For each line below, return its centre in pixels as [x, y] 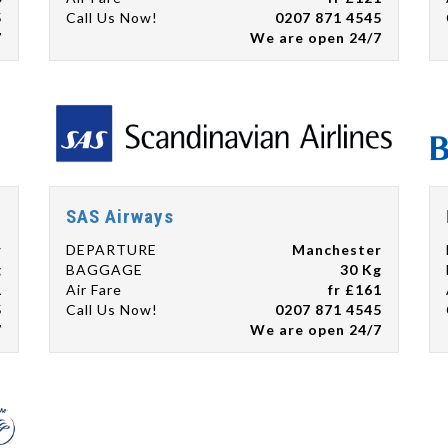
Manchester [337, 250]
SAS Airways [120, 216]
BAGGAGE [104, 270]
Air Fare [94, 290]
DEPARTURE [111, 250]
